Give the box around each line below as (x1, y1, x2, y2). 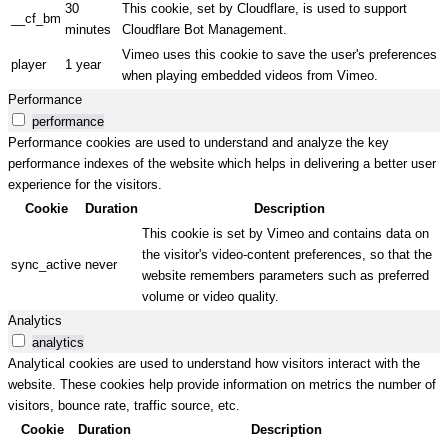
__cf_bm (11, 11, 61, 27)
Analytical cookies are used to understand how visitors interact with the (8, 356, 420, 372)
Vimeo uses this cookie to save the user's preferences (122, 47, 437, 63)
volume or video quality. (142, 289, 279, 305)
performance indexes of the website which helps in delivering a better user (8, 156, 436, 172)
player (11, 57, 46, 73)
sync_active (11, 257, 81, 273)
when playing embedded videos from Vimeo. (122, 68, 378, 84)
